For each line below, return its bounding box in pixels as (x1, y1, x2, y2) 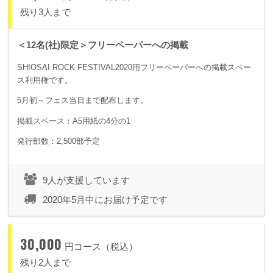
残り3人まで (20, 6, 71, 17)
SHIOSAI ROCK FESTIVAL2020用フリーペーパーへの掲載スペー (17, 62, 251, 72)
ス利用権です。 (17, 75, 73, 85)
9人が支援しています (43, 174, 130, 185)
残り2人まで (20, 257, 71, 268)
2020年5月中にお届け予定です (43, 194, 168, 205)
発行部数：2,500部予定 (17, 136, 100, 146)
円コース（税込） (65, 241, 138, 252)
